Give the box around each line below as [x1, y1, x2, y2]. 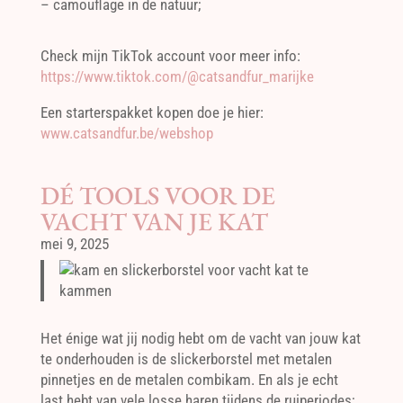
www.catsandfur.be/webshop [40, 124, 213, 142]
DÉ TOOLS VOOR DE [40, 179, 275, 211]
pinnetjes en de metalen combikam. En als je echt [40, 370, 338, 389]
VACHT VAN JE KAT [40, 205, 268, 237]
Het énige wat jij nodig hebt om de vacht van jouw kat [40, 328, 361, 347]
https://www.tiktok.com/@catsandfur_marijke [40, 67, 314, 85]
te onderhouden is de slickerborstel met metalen [40, 349, 332, 368]
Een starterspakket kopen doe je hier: [40, 103, 264, 121]
